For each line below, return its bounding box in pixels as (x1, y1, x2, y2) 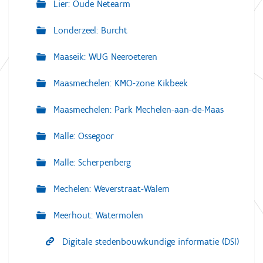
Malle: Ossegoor (50, 130, 114, 142)
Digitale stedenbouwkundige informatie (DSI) (59, 236, 239, 248)
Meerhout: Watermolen (50, 210, 143, 221)
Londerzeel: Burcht (50, 25, 127, 36)
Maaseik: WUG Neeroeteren (50, 51, 157, 63)
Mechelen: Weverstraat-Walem (50, 183, 170, 195)
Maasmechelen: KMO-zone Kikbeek (50, 77, 188, 89)
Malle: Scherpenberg (50, 157, 131, 168)
